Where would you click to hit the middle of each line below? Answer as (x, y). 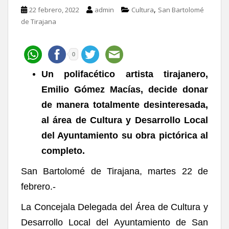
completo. (63, 151)
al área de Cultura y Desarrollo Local (125, 120)
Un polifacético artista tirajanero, (125, 74)
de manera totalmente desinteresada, (125, 105)
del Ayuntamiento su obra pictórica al (125, 135)
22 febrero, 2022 (54, 9)
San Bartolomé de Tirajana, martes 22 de (114, 171)
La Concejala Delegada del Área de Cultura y (114, 207)
